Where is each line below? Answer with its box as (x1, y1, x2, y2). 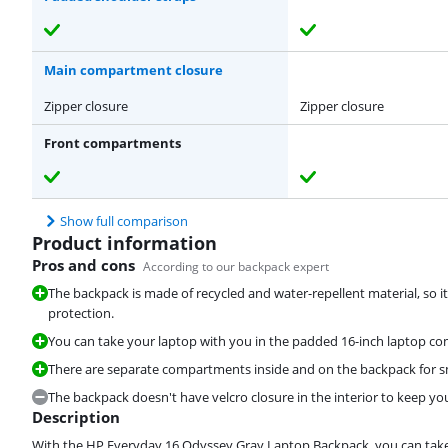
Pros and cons (32, 255, 135, 276)
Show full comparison (60, 212, 188, 231)
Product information (32, 231, 217, 256)
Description (32, 407, 120, 428)
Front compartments (44, 134, 181, 153)
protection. (48, 304, 114, 323)
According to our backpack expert (143, 258, 329, 276)
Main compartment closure (44, 61, 223, 80)
